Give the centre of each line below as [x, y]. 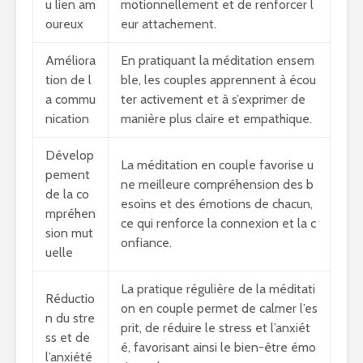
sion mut [69, 233]
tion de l [68, 80]
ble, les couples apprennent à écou [218, 80]
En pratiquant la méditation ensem [218, 60]
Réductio [70, 299]
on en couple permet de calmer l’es [219, 308]
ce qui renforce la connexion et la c [218, 223]
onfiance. [146, 243]
